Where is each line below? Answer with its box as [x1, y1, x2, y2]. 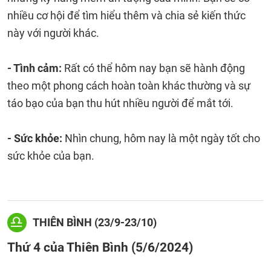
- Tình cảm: [7, 62, 64, 74]
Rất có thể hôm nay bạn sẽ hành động [64, 62, 245, 74]
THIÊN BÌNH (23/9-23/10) [33, 216, 157, 229]
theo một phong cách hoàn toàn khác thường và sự [7, 79, 250, 92]
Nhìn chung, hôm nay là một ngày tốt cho [62, 132, 260, 145]
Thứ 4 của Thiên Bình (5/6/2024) [7, 240, 193, 255]
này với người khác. [7, 27, 99, 39]
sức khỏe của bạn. [7, 149, 97, 162]
